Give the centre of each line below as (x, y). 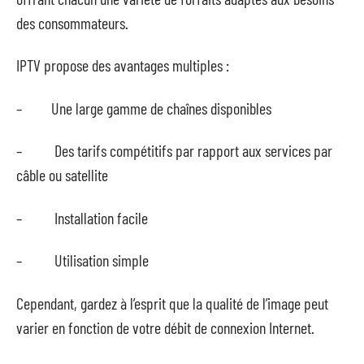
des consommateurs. (72, 22)
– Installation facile (82, 217)
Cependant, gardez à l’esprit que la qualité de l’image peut (172, 303)
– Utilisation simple (82, 260)
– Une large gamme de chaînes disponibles (144, 108)
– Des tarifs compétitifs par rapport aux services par (174, 150)
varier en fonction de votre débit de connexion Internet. (165, 327)
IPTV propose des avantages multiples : (123, 65)
